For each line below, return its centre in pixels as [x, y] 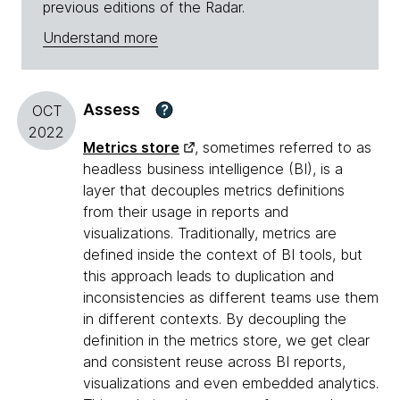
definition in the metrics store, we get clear [226, 341]
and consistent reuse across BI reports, [214, 362]
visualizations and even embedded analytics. [231, 383]
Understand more [100, 38]
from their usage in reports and [186, 212]
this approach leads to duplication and [208, 276]
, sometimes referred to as [283, 148]
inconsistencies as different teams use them [231, 298]
